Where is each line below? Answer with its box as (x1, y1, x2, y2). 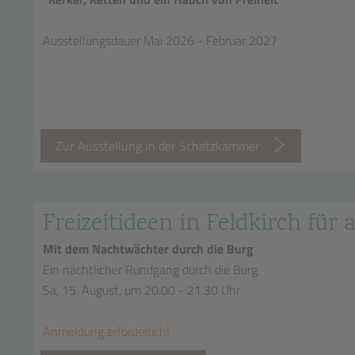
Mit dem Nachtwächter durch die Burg (43, 239, 254, 258)
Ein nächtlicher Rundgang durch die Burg (43, 260, 258, 279)
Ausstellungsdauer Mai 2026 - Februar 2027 (43, 31, 277, 50)
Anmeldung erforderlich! (43, 322, 170, 341)
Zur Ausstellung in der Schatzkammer (55, 136, 261, 155)
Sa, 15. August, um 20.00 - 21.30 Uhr (43, 281, 240, 300)
